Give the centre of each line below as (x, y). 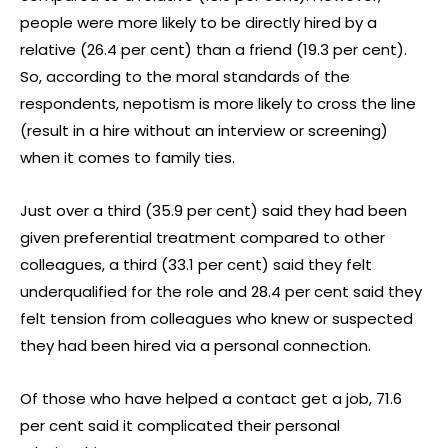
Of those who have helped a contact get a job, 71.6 (211, 398)
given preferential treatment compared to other (202, 237)
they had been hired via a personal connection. (195, 345)
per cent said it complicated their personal (180, 425)
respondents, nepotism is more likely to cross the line (218, 103)
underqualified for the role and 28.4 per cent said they (221, 291)
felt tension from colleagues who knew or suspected (216, 318)
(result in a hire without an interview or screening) (204, 130)
